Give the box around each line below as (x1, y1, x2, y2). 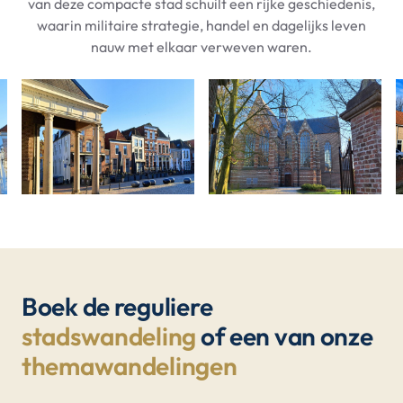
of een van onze (196, 319, 373, 352)
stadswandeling (22, 319, 197, 352)
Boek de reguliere (22, 290, 213, 322)
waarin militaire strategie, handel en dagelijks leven (37, 15, 366, 34)
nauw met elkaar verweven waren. (91, 37, 312, 56)
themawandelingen (22, 349, 237, 381)
